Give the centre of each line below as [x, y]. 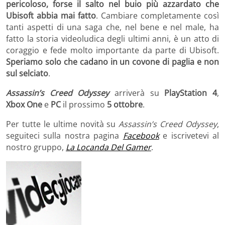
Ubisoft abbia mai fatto [51, 16]
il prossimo [84, 105]
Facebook [141, 136]
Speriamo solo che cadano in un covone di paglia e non [113, 62]
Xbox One [24, 105]
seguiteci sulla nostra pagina [65, 136]
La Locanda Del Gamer [108, 147]
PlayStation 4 [191, 93]
